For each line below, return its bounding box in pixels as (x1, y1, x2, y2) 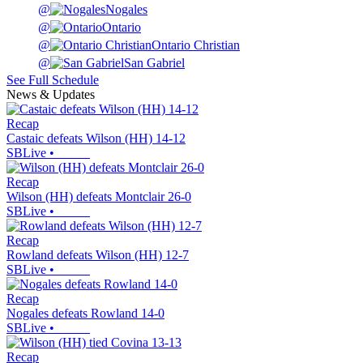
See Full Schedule (6, 73, 99, 88)
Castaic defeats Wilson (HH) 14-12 (6, 131, 186, 146)
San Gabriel (124, 56, 185, 70)
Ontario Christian (152, 38, 240, 53)
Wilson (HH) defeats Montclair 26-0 (6, 190, 191, 204)
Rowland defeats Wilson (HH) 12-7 (6, 248, 189, 263)
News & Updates (6, 88, 95, 102)
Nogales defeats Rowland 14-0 (6, 306, 164, 321)
